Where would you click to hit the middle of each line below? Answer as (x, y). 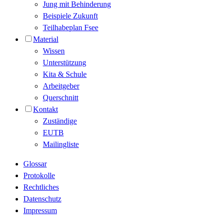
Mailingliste (61, 145)
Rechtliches (41, 187)
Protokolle (39, 176)
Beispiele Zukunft (70, 16)
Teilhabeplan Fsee (71, 28)
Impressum (40, 211)
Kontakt (45, 109)
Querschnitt (61, 98)
